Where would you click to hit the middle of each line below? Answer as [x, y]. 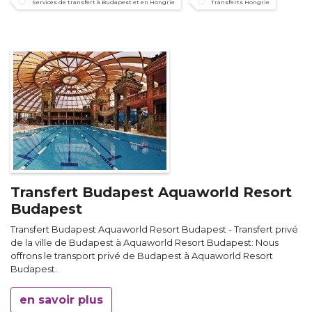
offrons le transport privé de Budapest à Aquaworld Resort [142, 256]
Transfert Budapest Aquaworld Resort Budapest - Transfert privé [154, 229]
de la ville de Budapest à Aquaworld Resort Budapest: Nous [145, 242]
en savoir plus [61, 299]
